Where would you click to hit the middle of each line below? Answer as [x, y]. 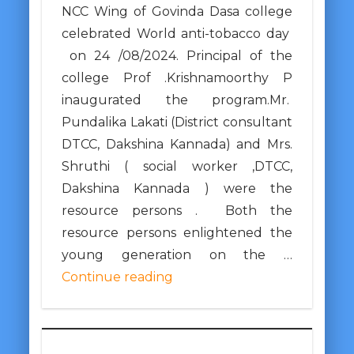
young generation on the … [177, 254]
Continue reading [117, 277]
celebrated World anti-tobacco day [177, 33]
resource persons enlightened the [177, 232]
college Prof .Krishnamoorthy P [177, 77]
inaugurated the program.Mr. [177, 100]
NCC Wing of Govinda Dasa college [177, 11]
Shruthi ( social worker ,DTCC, [177, 166]
